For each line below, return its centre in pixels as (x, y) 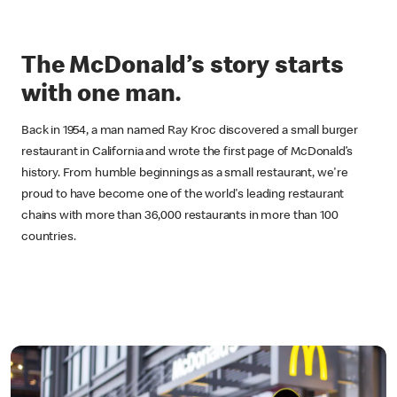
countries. (49, 237)
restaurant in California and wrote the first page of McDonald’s (187, 152)
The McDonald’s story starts (183, 67)
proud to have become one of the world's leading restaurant (183, 195)
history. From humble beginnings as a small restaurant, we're (185, 173)
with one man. (101, 95)
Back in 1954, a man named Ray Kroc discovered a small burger (190, 131)
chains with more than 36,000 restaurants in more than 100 (180, 216)
